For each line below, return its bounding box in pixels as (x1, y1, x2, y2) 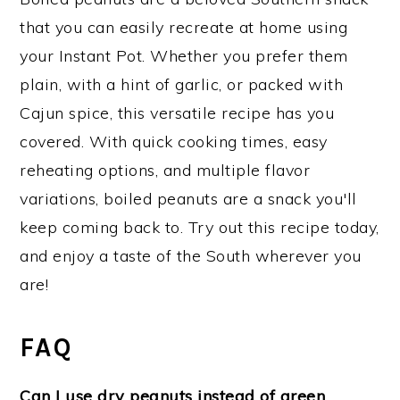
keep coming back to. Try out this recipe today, (20, 216, 379, 237)
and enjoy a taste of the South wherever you (20, 245, 362, 266)
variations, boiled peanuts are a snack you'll (20, 187, 357, 209)
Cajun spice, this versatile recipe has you (20, 102, 335, 123)
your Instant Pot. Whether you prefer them (20, 45, 348, 66)
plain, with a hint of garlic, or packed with (20, 73, 344, 95)
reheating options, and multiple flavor (20, 159, 311, 180)
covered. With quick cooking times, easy (20, 130, 328, 152)
